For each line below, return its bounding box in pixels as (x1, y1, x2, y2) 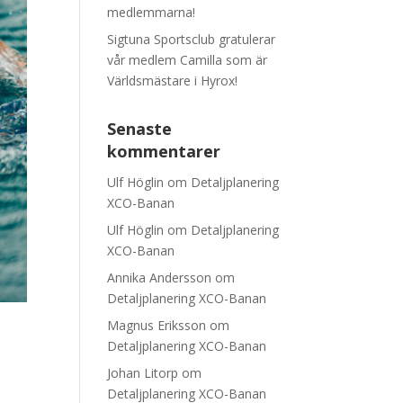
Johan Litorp (107, 364, 179, 381)
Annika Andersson (107, 269, 212, 286)
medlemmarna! (107, 4, 196, 21)
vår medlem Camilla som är (107, 51, 268, 68)
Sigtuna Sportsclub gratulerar (107, 31, 276, 48)
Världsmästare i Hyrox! (107, 72, 238, 89)
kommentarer (107, 140, 221, 162)
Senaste (107, 118, 173, 139)
